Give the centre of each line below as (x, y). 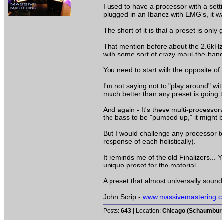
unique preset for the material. (150, 165)
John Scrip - (123, 197)
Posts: (112, 211)
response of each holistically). (149, 141)
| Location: (147, 211)
